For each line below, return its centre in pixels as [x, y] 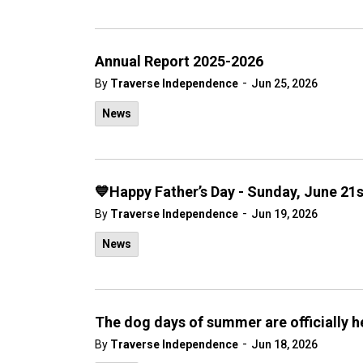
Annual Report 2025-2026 [179, 61]
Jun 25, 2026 [284, 83]
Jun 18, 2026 [284, 344]
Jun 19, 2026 [284, 214]
